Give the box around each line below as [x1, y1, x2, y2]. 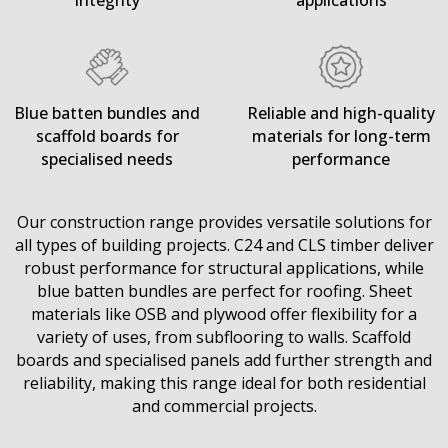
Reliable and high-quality [247, 102, 435, 125]
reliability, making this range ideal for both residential [22, 372, 426, 395]
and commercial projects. [131, 395, 317, 418]
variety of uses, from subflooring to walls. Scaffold [37, 326, 411, 349]
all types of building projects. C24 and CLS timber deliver [14, 234, 434, 257]
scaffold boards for [35, 125, 179, 148]
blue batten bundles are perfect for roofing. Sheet [36, 280, 412, 303]
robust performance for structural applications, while [24, 257, 424, 280]
